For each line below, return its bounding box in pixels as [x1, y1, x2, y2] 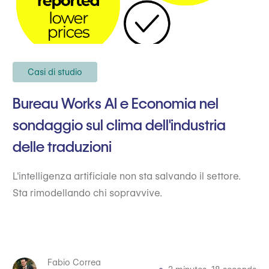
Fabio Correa [47, 258, 101, 267]
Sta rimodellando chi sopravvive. [12, 187, 162, 199]
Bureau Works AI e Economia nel [12, 95, 219, 112]
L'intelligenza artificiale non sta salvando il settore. [12, 171, 241, 182]
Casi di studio [27, 67, 82, 77]
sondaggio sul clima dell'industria [12, 116, 226, 134]
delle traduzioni [12, 138, 112, 156]
